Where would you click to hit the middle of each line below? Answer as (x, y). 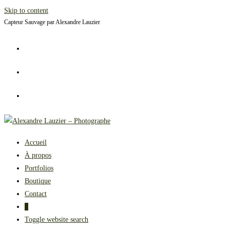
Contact (36, 194)
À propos (38, 155)
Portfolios (39, 168)
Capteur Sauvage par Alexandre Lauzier (52, 22)
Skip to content (26, 11)
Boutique (38, 181)
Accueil (36, 142)
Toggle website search (56, 219)
